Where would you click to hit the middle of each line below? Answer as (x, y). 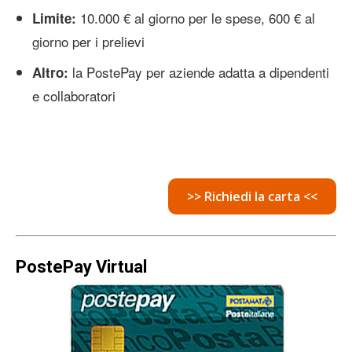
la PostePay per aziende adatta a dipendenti (199, 71)
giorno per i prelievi (88, 41)
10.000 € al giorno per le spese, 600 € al (196, 17)
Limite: (54, 18)
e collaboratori (74, 95)
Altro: (50, 72)
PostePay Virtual (81, 266)
